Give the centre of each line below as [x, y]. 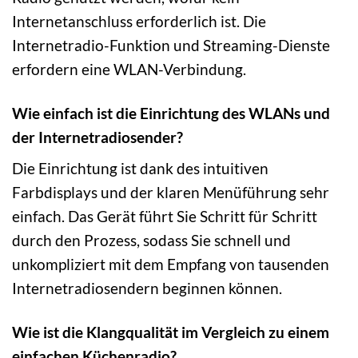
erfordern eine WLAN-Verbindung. [129, 69]
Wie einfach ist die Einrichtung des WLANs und [171, 113]
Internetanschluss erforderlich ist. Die [139, 21]
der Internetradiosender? [97, 137]
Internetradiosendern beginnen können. [147, 288]
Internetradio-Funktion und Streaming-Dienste [171, 45]
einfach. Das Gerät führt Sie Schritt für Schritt [165, 217]
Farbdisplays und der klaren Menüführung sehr [171, 193]
